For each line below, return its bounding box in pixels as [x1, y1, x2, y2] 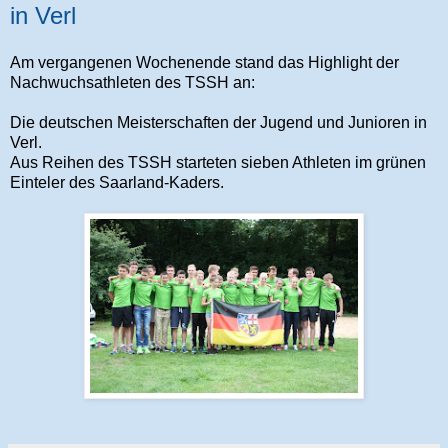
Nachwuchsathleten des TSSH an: [10, 74, 255, 92]
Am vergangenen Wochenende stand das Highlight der [10, 54, 399, 72]
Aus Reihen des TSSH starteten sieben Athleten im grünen [10, 154, 426, 172]
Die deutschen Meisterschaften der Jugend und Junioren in [10, 114, 427, 132]
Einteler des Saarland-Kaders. [10, 174, 224, 192]
